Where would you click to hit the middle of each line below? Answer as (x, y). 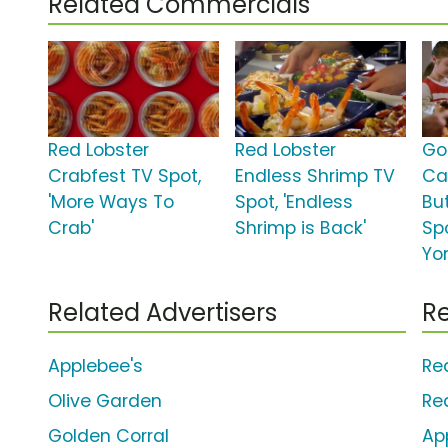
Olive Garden (105, 401)
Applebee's (95, 366)
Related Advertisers (162, 313)
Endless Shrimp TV (315, 176)
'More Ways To (111, 202)
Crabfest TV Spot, (124, 176)
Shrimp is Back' (301, 228)
